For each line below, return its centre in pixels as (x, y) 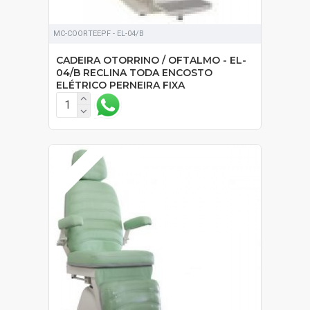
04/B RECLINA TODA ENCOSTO (134, 72)
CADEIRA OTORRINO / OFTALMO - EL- (151, 60)
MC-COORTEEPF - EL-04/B (99, 33)
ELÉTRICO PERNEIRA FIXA (120, 85)
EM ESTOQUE (76, 171)
